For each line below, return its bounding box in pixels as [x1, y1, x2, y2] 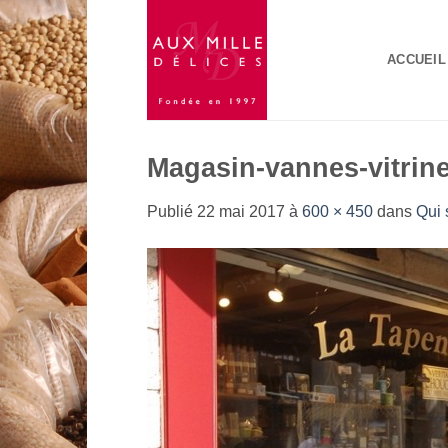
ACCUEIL [387, 52, 446, 67]
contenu [86, 53, 143, 70]
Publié [147, 202, 197, 220]
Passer [86, 3, 136, 20]
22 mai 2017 [197, 202, 285, 220]
